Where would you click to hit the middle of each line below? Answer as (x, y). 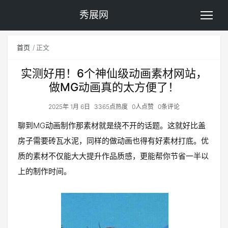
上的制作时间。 (45, 171)
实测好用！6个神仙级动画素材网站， (114, 73)
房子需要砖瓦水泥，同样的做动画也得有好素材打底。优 (113, 141)
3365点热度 (111, 107)
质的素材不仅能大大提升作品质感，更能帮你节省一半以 (113, 156)
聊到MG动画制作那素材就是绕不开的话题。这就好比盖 (112, 125)
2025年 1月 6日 (69, 107)
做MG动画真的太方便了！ (114, 87)
